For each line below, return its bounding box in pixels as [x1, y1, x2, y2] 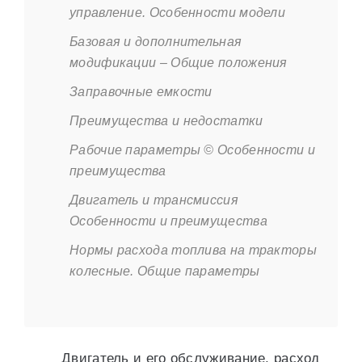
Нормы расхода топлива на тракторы [69, 243, 317, 257]
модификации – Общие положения [69, 56, 288, 69]
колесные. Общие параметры [69, 264, 260, 278]
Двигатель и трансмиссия [69, 193, 238, 207]
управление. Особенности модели [69, 6, 286, 19]
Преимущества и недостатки [69, 114, 263, 128]
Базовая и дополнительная [69, 35, 242, 48]
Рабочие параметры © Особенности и [69, 143, 315, 157]
